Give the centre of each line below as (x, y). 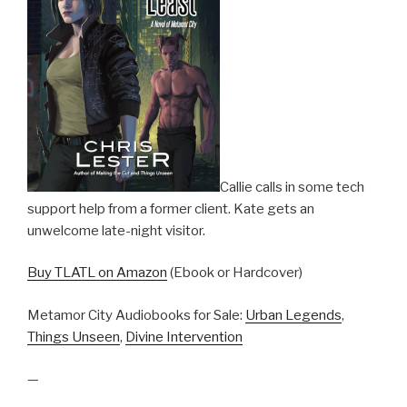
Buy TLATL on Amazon (97, 273)
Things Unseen (74, 337)
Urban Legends (293, 315)
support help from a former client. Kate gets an (171, 208)
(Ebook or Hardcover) (235, 273)
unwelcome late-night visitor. (116, 230)
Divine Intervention (184, 337)
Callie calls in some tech (292, 187)
